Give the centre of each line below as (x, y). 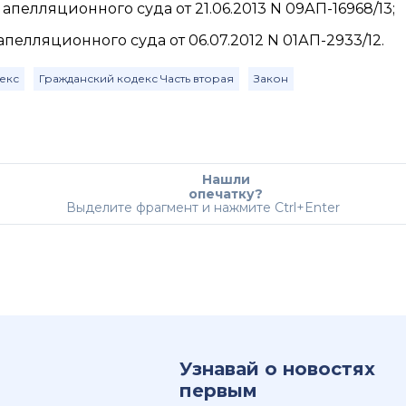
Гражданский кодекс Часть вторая (136, 78)
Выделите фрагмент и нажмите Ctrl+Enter (203, 208)
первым (218, 391)
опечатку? (226, 194)
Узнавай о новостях (277, 369)
